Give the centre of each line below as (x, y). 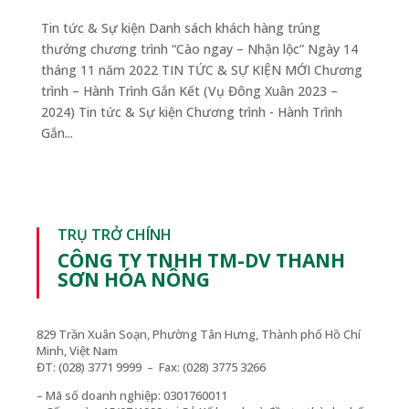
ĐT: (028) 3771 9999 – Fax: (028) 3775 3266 (152, 367)
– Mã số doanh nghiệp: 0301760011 (132, 395)
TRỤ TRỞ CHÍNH (115, 234)
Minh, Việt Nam (78, 350)
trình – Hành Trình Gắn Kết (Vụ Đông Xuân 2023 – (189, 90)
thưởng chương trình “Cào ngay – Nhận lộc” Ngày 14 (199, 48)
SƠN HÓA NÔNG (134, 279)
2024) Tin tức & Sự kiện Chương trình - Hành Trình (191, 111)
